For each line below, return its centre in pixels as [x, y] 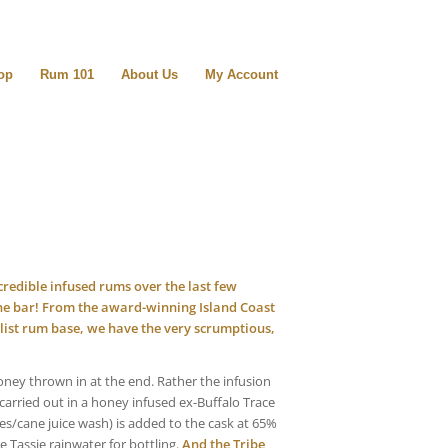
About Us [149, 74]
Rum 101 [67, 74]
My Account [241, 74]
